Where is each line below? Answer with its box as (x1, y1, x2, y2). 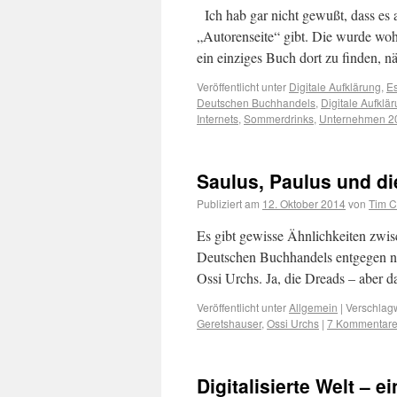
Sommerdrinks (244, 111, 314, 126)
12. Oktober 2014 (262, 196, 346, 211)
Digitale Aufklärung (289, 79, 381, 94)
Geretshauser (197, 315, 261, 331)
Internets (197, 111, 238, 126)
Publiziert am (197, 196, 260, 211)
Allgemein (289, 300, 338, 315)
